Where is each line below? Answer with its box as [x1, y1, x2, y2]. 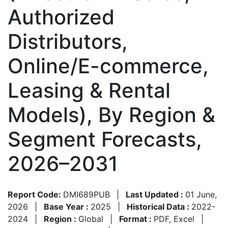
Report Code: [8, 189, 63, 199]
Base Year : [44, 201, 91, 212]
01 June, [185, 189, 217, 199]
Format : [119, 213, 154, 224]
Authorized [8, 4, 115, 30]
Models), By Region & [8, 102, 215, 127]
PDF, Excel [154, 213, 194, 224]
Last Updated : [126, 189, 185, 199]
